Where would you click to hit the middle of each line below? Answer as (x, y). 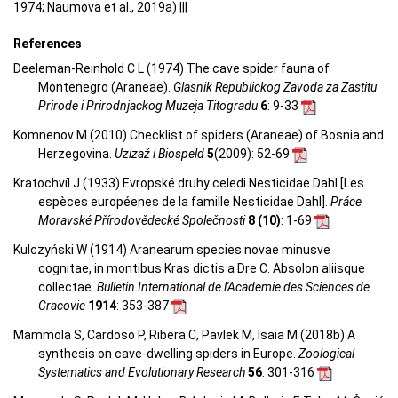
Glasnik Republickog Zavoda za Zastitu (275, 88)
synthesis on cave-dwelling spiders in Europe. (168, 354)
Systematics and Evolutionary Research (142, 373)
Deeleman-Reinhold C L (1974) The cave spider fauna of (171, 69)
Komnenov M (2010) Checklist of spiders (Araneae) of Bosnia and (199, 135)
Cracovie (62, 306)
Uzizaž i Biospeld (159, 154)
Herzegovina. (76, 154)
